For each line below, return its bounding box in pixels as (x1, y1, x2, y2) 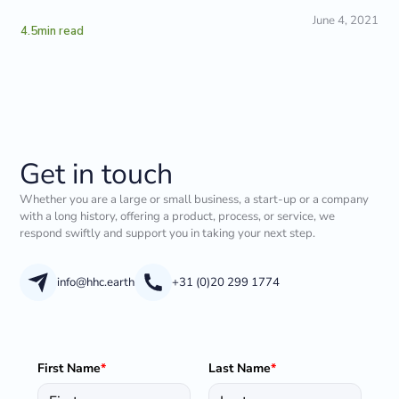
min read (37, 23, 85, 40)
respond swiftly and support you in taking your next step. (20, 225, 316, 242)
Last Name (208, 359, 271, 377)
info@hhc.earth (56, 273, 134, 290)
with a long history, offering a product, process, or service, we (20, 208, 336, 225)
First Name (37, 359, 102, 377)
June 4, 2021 (312, 12, 379, 29)
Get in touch (20, 155, 174, 194)
